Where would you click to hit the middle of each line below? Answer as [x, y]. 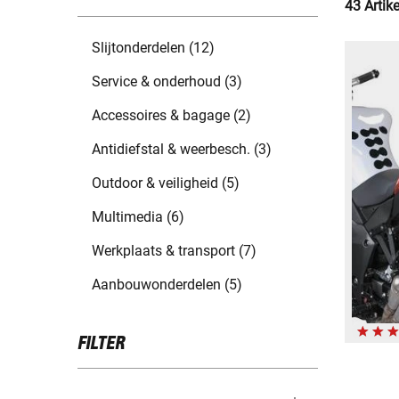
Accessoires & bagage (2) [171, 116]
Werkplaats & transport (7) [174, 251]
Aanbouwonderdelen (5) [167, 285]
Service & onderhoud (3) [167, 82]
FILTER [101, 344]
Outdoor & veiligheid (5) [166, 183]
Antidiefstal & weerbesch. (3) [182, 150]
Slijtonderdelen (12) [153, 48]
